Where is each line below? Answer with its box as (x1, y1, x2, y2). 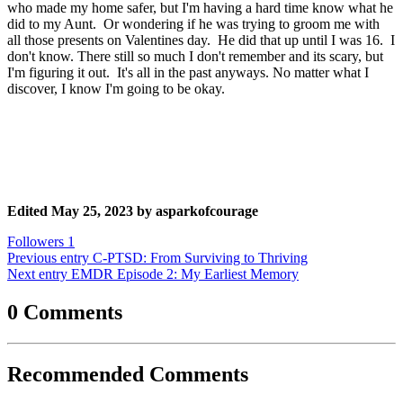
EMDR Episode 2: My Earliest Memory (71, 266, 299, 282)
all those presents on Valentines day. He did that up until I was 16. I (7, 32, 395, 49)
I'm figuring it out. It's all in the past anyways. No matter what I (7, 65, 369, 81)
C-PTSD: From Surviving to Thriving (93, 250, 308, 266)
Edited (7, 203, 51, 219)
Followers (7, 234, 64, 250)
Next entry (7, 266, 67, 282)
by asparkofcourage (133, 203, 258, 219)
